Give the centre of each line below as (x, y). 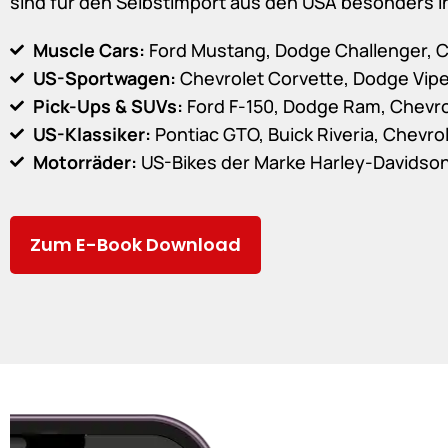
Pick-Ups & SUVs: (107, 106)
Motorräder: (86, 162)
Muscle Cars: (88, 50)
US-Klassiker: (93, 134)
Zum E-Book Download (135, 244)
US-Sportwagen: (104, 78)
